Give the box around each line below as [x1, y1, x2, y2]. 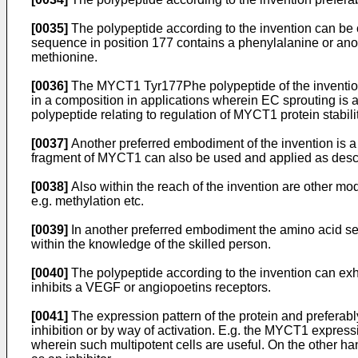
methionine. [31, 50, 97, 64]
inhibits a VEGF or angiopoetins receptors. [31, 280, 271, 294]
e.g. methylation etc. [31, 194, 144, 208]
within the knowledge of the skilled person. [31, 237, 271, 251]
